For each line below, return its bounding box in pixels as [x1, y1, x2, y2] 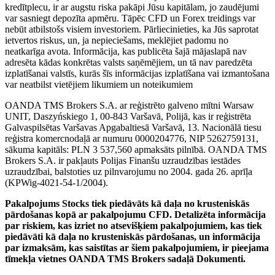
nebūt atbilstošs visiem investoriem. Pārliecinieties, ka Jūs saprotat [5, 23, 258, 34]
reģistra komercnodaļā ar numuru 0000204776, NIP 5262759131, [5, 133, 258, 144]
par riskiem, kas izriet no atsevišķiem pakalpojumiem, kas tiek [5, 220, 262, 231]
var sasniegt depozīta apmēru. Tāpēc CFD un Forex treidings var [5, 12, 255, 23]
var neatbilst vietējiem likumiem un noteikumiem [5, 79, 193, 90]
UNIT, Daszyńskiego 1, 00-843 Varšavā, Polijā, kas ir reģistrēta [5, 110, 251, 122]
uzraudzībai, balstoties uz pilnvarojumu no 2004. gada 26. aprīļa [5, 166, 252, 177]
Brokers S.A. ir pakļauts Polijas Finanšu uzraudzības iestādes [5, 155, 241, 166]
